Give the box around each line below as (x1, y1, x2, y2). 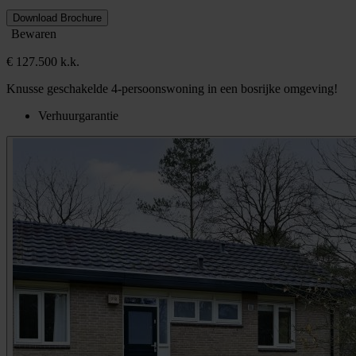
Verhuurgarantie (38, 108, 118, 122)
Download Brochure (13, 11, 102, 24)
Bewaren (11, 26, 56, 41)
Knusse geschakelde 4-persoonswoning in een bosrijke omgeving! (6, 81, 338, 95)
